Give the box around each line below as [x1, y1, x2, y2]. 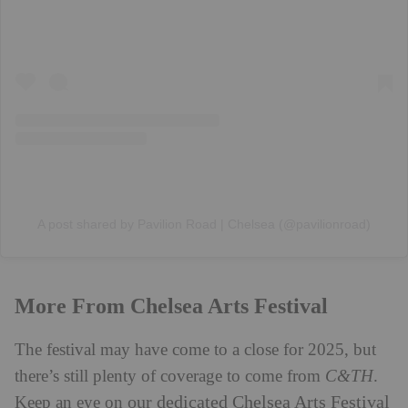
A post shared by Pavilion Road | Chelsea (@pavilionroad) [37, 216, 371, 231]
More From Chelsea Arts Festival [15, 293, 328, 318]
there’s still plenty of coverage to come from [15, 366, 325, 386]
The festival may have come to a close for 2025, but [15, 340, 376, 360]
